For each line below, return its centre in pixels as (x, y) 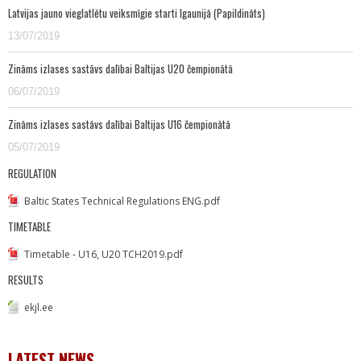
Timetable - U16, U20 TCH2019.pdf (104, 254)
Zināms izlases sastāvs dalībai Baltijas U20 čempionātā (120, 68)
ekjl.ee (39, 307)
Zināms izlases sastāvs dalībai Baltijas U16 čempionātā (119, 124)
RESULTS (26, 280)
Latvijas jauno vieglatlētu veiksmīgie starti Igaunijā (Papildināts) (137, 13)
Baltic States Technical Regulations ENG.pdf (122, 201)
